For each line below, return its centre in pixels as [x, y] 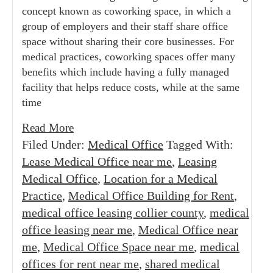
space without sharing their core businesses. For [128, 41]
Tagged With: [200, 144]
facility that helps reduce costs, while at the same [131, 87]
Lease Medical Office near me [97, 161]
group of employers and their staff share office [125, 26]
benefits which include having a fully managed [126, 72]
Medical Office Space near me [119, 247]
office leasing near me [77, 230]
